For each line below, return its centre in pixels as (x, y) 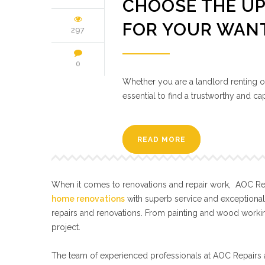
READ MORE (161, 140)
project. (66, 227)
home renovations (88, 199)
